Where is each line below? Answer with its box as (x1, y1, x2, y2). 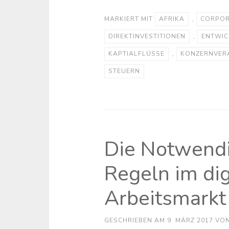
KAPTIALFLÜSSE (108, 49, 165, 58)
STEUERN (108, 66, 140, 75)
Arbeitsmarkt (104, 184, 226, 212)
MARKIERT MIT (104, 14, 155, 23)
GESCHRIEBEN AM (104, 216, 167, 224)
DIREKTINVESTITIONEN (108, 32, 186, 40)
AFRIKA (158, 14, 185, 23)
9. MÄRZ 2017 (167, 216, 213, 224)
